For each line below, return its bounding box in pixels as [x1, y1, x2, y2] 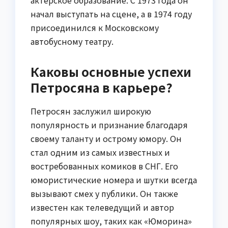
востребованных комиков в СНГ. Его [31, 160, 178, 173]
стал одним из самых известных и [31, 146, 170, 159]
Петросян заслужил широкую [31, 105, 151, 118]
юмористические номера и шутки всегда [31, 174, 197, 186]
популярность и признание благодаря [31, 119, 188, 131]
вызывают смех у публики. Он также [31, 187, 178, 200]
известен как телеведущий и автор [31, 201, 174, 214]
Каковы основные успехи [31, 63, 191, 81]
